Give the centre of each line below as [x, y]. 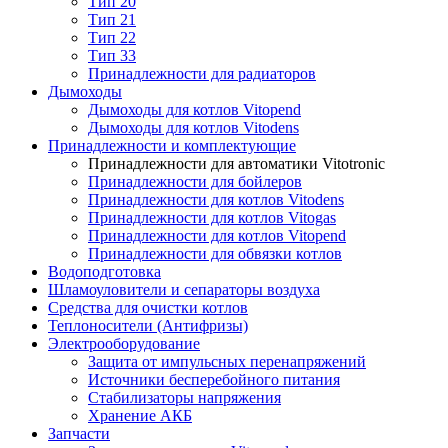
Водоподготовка [104, 271]
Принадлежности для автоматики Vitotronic [236, 163]
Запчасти [79, 433]
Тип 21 [112, 19]
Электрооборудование [124, 343]
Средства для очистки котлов [148, 307]
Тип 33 [112, 55]
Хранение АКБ [140, 415]
